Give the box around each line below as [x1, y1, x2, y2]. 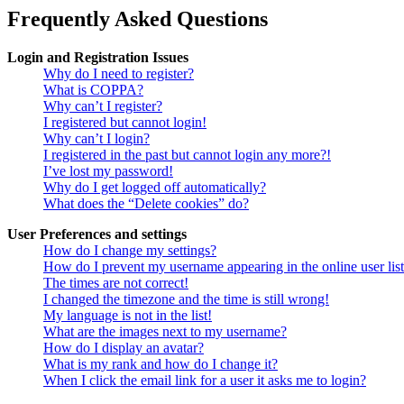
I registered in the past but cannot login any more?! [43, 147, 331, 163]
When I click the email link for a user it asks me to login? [43, 372, 366, 389]
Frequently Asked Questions [7, 7, 268, 32]
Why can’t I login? [43, 131, 150, 147]
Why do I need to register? [43, 66, 194, 82]
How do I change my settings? [43, 243, 216, 259]
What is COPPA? [43, 82, 143, 98]
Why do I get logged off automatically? [43, 179, 266, 196]
